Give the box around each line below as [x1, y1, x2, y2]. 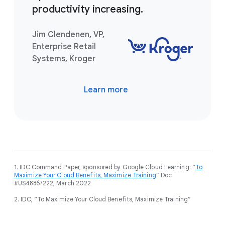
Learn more [84, 84, 128, 95]
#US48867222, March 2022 [14, 179, 91, 187]
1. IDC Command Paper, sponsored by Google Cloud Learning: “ [14, 163, 195, 171]
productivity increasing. [32, 3, 143, 16]
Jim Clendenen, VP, [32, 29, 104, 40]
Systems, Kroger [32, 53, 95, 64]
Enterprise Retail [32, 41, 96, 52]
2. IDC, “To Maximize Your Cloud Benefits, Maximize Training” [14, 195, 191, 203]
